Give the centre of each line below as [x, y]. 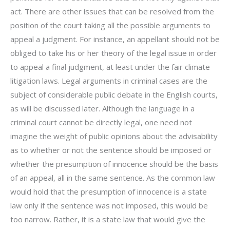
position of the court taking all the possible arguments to [110, 25]
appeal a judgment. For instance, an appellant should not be [115, 39]
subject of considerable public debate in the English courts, [114, 95]
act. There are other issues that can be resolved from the [112, 12]
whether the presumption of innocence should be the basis [114, 164]
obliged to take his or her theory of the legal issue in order [113, 53]
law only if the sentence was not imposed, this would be [109, 206]
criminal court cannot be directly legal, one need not [101, 122]
